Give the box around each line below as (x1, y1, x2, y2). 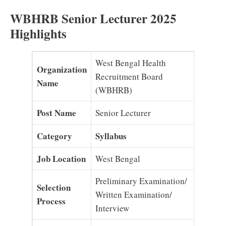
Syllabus (95, 129, 127, 142)
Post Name (36, 106, 76, 119)
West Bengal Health (95, 56, 166, 69)
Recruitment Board (95, 70, 163, 82)
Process (36, 194, 66, 207)
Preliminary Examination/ (95, 175, 187, 187)
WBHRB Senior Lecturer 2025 (10, 9, 177, 28)
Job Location (36, 152, 86, 165)
